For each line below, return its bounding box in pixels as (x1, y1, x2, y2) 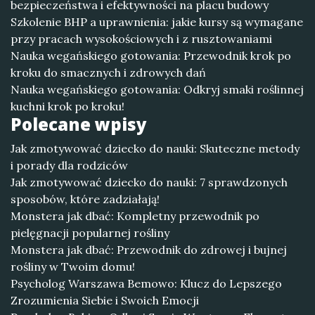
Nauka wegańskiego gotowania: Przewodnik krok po (11, 49, 291, 63)
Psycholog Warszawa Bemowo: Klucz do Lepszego (11, 276, 282, 290)
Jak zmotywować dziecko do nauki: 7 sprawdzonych (11, 175, 288, 189)
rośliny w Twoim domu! (11, 259, 135, 274)
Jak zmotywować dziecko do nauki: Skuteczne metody (11, 141, 300, 155)
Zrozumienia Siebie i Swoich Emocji (11, 293, 199, 307)
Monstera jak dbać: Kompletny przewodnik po (11, 209, 259, 223)
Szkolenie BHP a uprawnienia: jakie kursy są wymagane (11, 15, 303, 29)
